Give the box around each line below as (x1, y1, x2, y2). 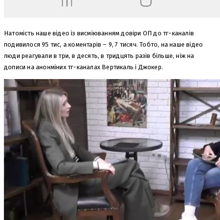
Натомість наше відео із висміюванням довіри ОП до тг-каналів (4, 29, 194, 37)
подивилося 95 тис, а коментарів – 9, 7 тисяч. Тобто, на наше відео (4, 41, 203, 49)
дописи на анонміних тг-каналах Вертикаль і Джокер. (4, 63, 164, 71)
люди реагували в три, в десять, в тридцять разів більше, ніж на (4, 52, 194, 60)
